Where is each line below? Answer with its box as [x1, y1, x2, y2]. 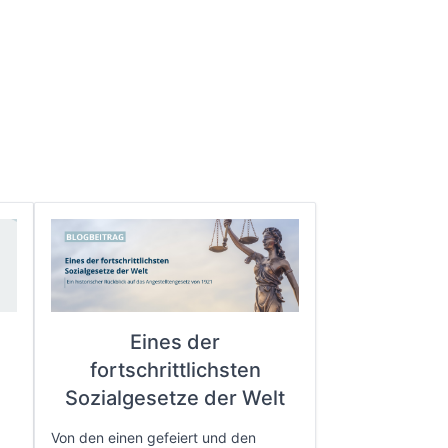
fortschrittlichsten [89, 358, 261, 382]
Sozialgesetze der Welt [65, 386, 285, 410]
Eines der [130, 330, 220, 354]
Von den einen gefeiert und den [51, 429, 256, 446]
